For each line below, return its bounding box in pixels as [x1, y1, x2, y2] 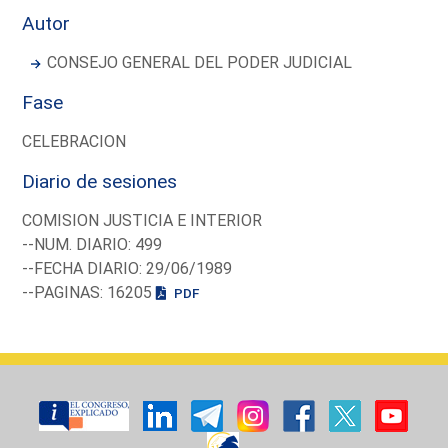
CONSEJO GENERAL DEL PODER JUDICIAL [47, 52, 353, 72]
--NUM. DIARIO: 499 [22, 234, 163, 254]
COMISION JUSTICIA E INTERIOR [22, 210, 263, 230]
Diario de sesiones [22, 169, 178, 193]
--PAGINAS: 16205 [22, 282, 157, 302]
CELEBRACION [22, 131, 127, 151]
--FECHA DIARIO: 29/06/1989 [22, 258, 233, 278]
